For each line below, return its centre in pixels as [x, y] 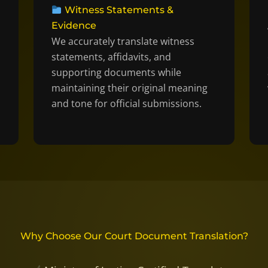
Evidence [74, 26]
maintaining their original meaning [129, 88]
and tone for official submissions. [126, 104]
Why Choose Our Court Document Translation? [134, 236]
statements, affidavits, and [111, 57]
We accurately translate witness [123, 42]
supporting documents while [116, 73]
